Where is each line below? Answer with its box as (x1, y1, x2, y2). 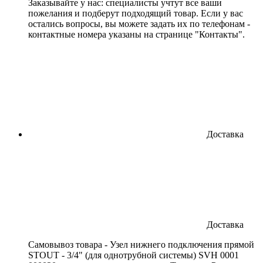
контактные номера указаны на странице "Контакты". (28, 29, 245, 39)
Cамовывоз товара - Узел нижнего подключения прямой (28, 239, 254, 249)
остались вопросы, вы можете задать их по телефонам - (28, 18, 250, 29)
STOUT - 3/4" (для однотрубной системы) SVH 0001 (28, 249, 239, 260)
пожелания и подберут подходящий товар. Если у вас (28, 8, 243, 18)
